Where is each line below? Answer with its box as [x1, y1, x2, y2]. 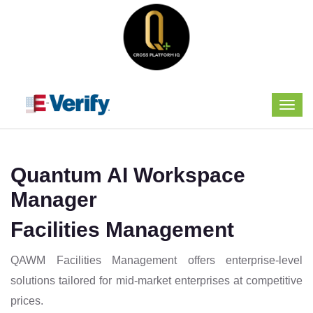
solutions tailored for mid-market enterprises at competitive [10, 275, 303, 286]
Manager [10, 188, 97, 211]
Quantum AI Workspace [10, 163, 245, 187]
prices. [10, 295, 43, 307]
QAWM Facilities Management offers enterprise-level [10, 254, 303, 266]
